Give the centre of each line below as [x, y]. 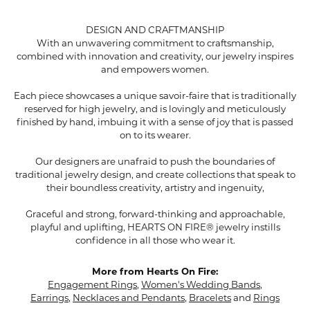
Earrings [49, 298]
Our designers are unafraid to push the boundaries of [155, 162]
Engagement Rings [92, 285]
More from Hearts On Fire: [155, 272]
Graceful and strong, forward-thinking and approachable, [155, 215]
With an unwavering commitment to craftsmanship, [155, 44]
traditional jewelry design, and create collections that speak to [155, 175]
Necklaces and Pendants [129, 298]
